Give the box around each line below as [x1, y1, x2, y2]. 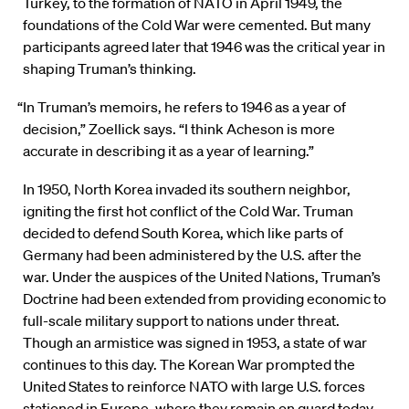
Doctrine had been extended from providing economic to [23, 289, 386, 309]
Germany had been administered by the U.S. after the [23, 246, 362, 265]
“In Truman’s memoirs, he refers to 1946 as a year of [17, 98, 347, 117]
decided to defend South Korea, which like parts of [23, 224, 343, 243]
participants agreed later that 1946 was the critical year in [23, 37, 385, 57]
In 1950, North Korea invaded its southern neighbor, [23, 180, 351, 199]
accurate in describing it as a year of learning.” [23, 142, 314, 161]
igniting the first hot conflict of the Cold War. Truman [23, 202, 353, 221]
